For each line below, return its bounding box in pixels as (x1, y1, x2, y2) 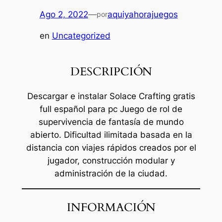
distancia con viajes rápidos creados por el (26, 142, 196, 153)
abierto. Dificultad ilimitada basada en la (30, 129, 192, 140)
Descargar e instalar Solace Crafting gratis (27, 91, 195, 101)
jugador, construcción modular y (47, 155, 175, 166)
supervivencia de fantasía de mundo (38, 116, 184, 127)
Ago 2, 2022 (39, 9, 88, 20)
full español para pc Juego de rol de (40, 104, 182, 114)
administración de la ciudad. (55, 168, 167, 178)
